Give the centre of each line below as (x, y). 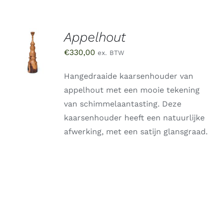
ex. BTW (111, 53)
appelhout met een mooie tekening (132, 90)
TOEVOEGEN (37, 34)
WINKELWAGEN (42, 54)
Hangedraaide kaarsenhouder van (129, 76)
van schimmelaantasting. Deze (123, 104)
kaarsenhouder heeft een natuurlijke (135, 118)
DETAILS (30, 73)
